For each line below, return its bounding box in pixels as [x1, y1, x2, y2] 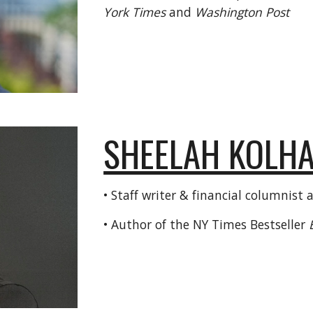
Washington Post [195, 3, 290, 20]
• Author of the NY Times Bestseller [103, 216, 310, 233]
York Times [103, 3, 170, 20]
